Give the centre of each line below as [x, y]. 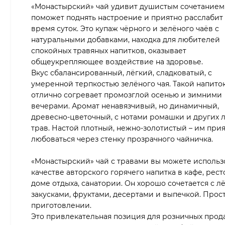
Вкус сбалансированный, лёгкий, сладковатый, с [122, 73]
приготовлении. [61, 205]
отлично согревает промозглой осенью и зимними [127, 95]
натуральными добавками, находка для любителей [126, 39]
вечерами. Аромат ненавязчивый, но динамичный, [125, 106]
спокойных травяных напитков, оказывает [109, 50]
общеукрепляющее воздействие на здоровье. [117, 62]
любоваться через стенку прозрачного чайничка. [122, 139]
